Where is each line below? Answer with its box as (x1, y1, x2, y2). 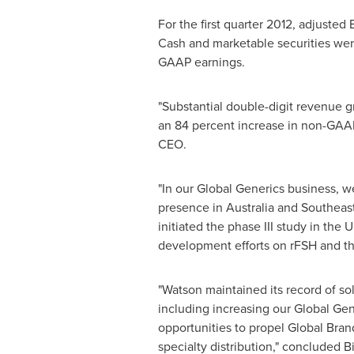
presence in (157, 198, 226, 217)
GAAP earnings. (157, 53, 245, 71)
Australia (225, 198, 274, 217)
